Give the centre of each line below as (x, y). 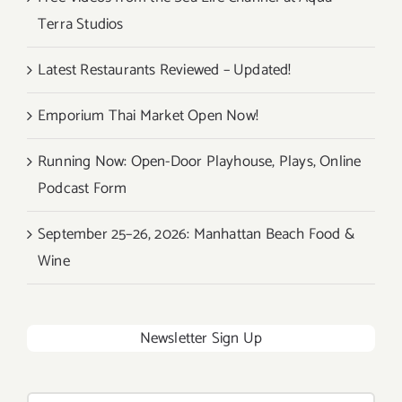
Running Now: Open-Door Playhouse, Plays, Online (200, 162)
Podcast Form (83, 189)
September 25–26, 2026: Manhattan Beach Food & (197, 235)
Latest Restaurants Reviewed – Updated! (165, 70)
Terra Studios (81, 25)
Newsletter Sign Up (201, 339)
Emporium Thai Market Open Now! (148, 116)
